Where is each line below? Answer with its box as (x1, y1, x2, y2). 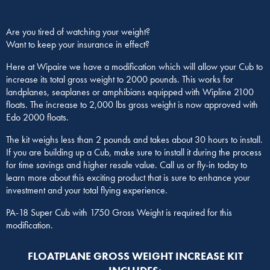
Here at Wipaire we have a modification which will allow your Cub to (6, 60, 263, 74)
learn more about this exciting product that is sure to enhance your (6, 171, 250, 184)
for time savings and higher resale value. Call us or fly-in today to (6, 159, 247, 172)
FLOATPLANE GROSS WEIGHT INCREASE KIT (27, 248, 243, 263)
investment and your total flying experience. (6, 184, 168, 197)
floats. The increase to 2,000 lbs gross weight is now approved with (6, 98, 258, 111)
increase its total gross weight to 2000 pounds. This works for (6, 73, 233, 86)
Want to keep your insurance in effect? (6, 38, 149, 51)
